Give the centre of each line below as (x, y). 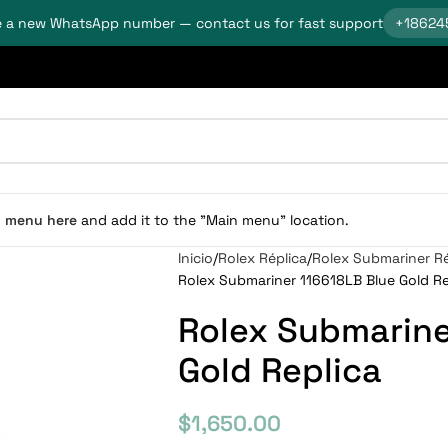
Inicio (195, 258)
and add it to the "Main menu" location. (213, 220)
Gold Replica (279, 370)
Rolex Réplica (262, 258)
